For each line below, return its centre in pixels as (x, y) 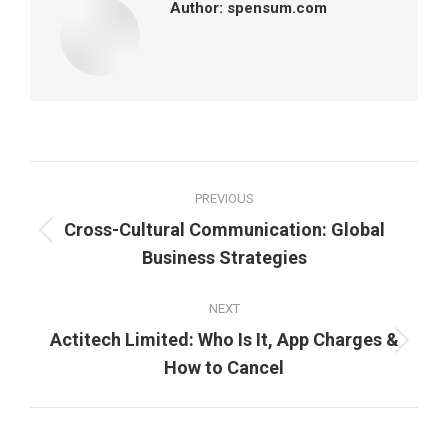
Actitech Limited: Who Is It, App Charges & (224, 339)
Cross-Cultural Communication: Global (224, 229)
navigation (104, 223)
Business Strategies (224, 257)
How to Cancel (224, 367)
